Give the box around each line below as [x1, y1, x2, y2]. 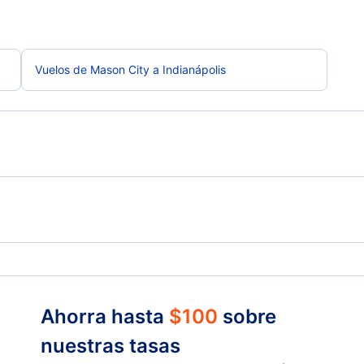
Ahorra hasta [41, 305, 169, 328]
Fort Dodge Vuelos [34, 256, 132, 270]
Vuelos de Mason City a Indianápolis [34, 63, 226, 76]
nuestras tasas [41, 334, 180, 357]
